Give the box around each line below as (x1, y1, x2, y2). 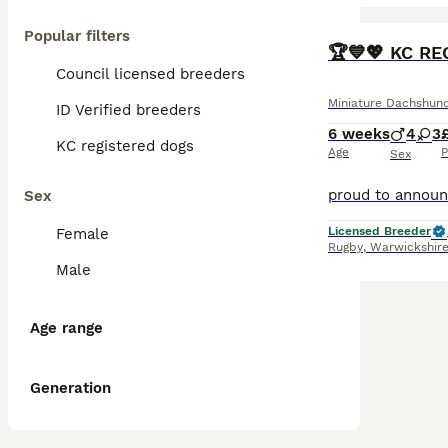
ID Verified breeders (56, 101, 201, 119)
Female (56, 225, 109, 243)
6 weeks (328, 125, 390, 143)
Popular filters (24, 27, 130, 45)
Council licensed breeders (56, 65, 245, 83)
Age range (30, 319, 103, 337)
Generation (30, 379, 111, 397)
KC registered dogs (56, 137, 194, 155)
